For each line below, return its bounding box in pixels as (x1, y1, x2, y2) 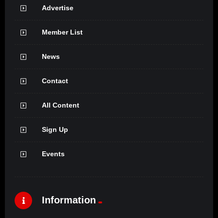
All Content (42, 101, 79, 109)
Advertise (42, 4, 73, 12)
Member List (42, 28, 83, 36)
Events (42, 150, 65, 158)
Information (42, 194, 96, 205)
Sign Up (42, 126, 68, 134)
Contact (42, 77, 68, 85)
